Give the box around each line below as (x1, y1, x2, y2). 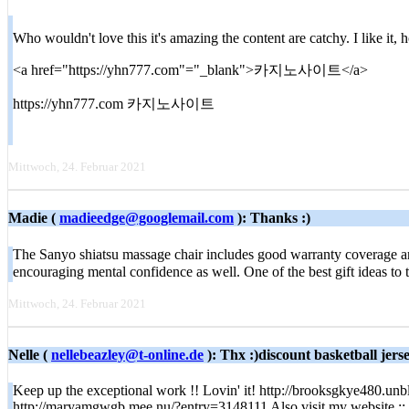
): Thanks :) (234, 210, 310, 226)
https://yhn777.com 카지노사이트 (13, 96, 215, 111)
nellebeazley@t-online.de (51, 346, 204, 362)
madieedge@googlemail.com (59, 210, 234, 226)
